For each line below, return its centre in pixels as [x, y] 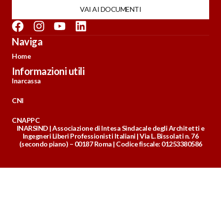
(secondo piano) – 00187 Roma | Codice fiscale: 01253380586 [110, 144]
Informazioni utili [48, 71]
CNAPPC [26, 120]
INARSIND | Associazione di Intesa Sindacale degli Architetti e [110, 128]
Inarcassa [26, 80]
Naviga [27, 41]
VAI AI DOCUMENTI [110, 9]
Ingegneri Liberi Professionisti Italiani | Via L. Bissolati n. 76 [110, 136]
